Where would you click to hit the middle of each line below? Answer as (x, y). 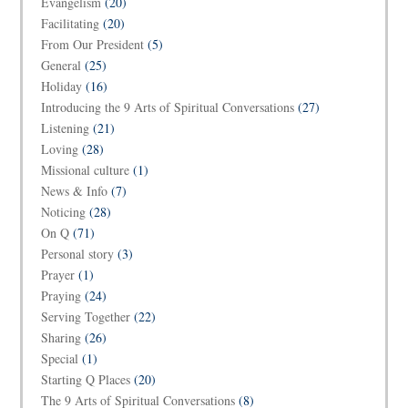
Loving (60, 148)
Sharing (61, 337)
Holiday (62, 86)
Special (60, 358)
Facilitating (71, 23)
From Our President (93, 44)
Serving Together (86, 316)
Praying (61, 295)
